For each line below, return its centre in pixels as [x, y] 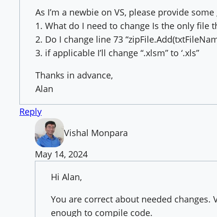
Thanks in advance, [74, 75]
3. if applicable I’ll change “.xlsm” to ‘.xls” [117, 53]
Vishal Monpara [96, 132]
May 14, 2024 [61, 154]
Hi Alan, [66, 177]
